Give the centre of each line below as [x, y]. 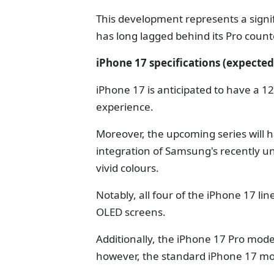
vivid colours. [128, 168]
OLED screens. [131, 212]
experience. [125, 107]
